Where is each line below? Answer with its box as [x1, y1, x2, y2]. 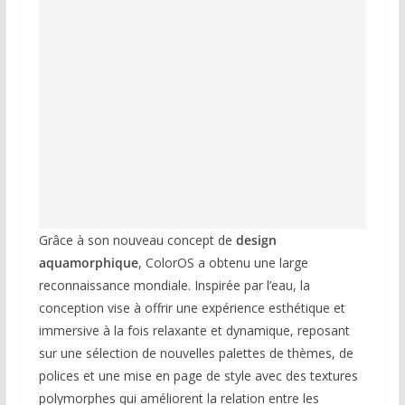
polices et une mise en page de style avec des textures [38, 367, 358, 385]
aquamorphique [38, 254, 138, 272]
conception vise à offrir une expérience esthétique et [38, 299, 345, 317]
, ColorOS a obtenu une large [137, 254, 308, 272]
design [235, 231, 277, 250]
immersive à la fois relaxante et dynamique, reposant [38, 322, 350, 340]
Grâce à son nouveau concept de [38, 231, 236, 250]
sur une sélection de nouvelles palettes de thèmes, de [38, 344, 353, 363]
